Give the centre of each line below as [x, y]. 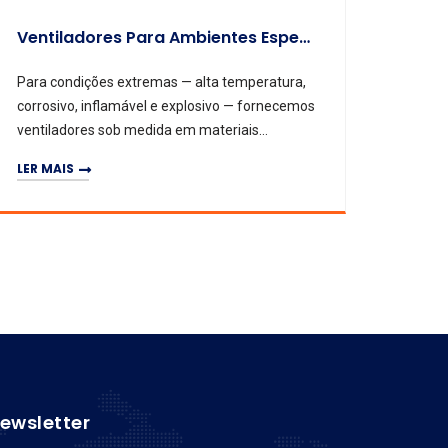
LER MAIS [45, 169]
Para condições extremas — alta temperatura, [161, 81]
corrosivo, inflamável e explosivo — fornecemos [166, 105]
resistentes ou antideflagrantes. [117, 153]
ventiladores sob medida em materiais [138, 129]
